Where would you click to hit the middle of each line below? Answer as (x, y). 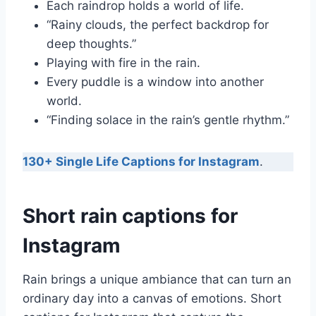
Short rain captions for (130, 215)
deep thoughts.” (91, 43)
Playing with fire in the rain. (123, 62)
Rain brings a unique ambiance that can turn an (157, 279)
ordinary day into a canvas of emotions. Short (152, 298)
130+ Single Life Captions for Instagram (141, 161)
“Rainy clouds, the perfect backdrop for (158, 24)
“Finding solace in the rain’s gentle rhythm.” (168, 120)
